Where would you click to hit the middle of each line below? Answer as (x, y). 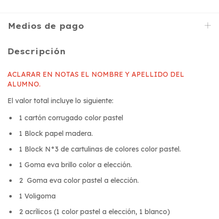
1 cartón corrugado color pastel (72, 118)
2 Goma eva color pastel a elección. (79, 180)
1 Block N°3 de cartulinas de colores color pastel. (99, 149)
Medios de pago (46, 26)
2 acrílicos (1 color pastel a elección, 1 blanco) (94, 211)
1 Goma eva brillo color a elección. (76, 164)
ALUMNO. (24, 84)
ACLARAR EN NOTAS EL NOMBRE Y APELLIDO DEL (96, 74)
